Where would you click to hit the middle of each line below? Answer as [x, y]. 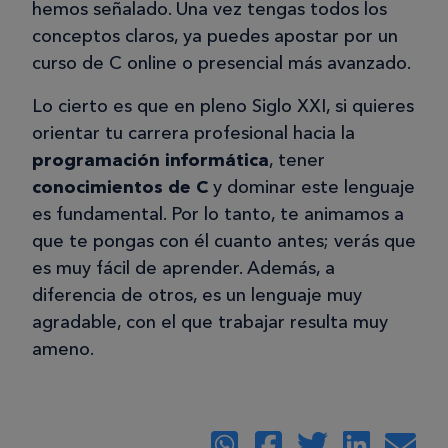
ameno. [63, 349]
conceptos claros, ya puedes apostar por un [215, 36]
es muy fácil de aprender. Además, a [183, 268]
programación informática [150, 160]
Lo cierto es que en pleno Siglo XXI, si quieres [223, 106]
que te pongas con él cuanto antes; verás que [224, 241]
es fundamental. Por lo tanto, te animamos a [218, 214]
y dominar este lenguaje [314, 187]
